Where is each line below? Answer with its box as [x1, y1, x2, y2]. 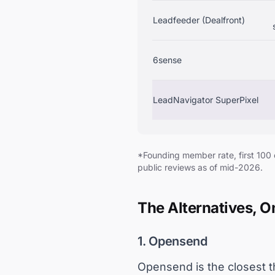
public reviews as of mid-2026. [137, 162, 263, 172]
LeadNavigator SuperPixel [153, 95, 258, 105]
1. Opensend [137, 234, 207, 249]
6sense [153, 55, 182, 65]
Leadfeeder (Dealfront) [153, 15, 245, 25]
